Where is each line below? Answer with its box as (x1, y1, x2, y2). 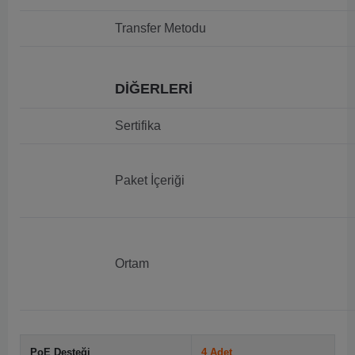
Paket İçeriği (115, 174, 185, 187)
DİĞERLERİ (115, 81, 193, 97)
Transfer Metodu (115, 21, 206, 35)
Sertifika (115, 119, 161, 132)
